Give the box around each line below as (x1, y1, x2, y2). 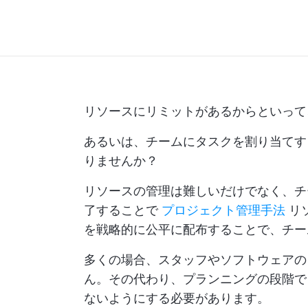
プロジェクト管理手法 (162, 203, 285, 217)
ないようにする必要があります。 (84, 291, 269, 305)
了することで (84, 203, 162, 217)
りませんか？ (84, 153, 158, 168)
